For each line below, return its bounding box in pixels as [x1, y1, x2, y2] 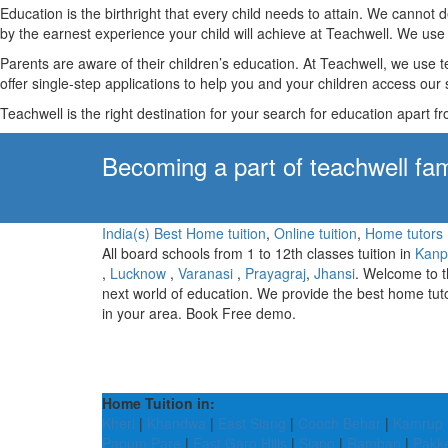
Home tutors [365, 223, 443, 243]
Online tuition [274, 223, 357, 243]
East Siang [218, 413, 286, 433]
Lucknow [110, 263, 166, 283]
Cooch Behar [298, 413, 381, 433]
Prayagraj [245, 263, 306, 283]
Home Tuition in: [102, 393, 215, 413]
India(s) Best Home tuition [102, 223, 266, 243]
